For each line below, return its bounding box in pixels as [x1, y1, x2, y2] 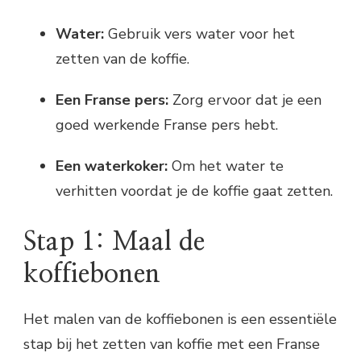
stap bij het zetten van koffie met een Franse [23, 334, 320, 354]
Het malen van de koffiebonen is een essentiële [23, 309, 337, 329]
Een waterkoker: [56, 156, 168, 176]
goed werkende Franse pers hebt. [56, 115, 278, 135]
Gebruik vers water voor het [104, 24, 295, 44]
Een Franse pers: [56, 90, 168, 110]
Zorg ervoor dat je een [168, 90, 322, 110]
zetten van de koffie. [56, 49, 189, 69]
